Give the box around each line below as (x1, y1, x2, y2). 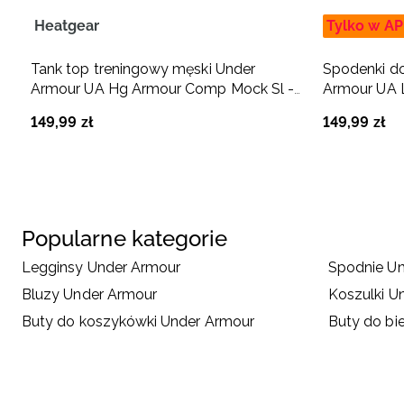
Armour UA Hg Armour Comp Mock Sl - (31, 79, 295, 97)
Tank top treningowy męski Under (31, 60, 255, 78)
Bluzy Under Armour (22, 285, 158, 303)
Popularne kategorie (22, 225, 228, 252)
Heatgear (34, 16, 100, 34)
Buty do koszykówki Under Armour (22, 312, 254, 330)
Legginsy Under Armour (22, 258, 181, 276)
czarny (31, 99, 77, 117)
